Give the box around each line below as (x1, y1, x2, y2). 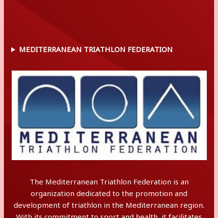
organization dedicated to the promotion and (31, 188, 187, 198)
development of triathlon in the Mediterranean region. (14, 200, 204, 210)
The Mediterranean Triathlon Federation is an (29, 177, 189, 186)
